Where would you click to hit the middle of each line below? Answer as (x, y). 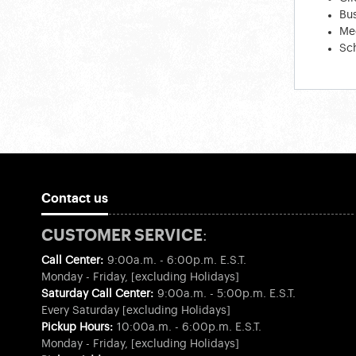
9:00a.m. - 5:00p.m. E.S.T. (225, 294)
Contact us (75, 199)
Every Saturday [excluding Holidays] (136, 311)
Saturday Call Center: (98, 294)
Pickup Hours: (77, 328)
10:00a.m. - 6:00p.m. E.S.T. (188, 328)
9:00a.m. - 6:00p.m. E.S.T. (175, 261)
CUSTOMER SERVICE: (124, 237)
